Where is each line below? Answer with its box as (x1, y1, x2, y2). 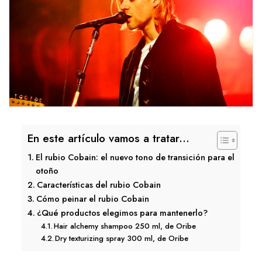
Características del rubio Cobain (36, 179, 161, 191)
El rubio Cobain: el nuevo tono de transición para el (35, 151, 235, 163)
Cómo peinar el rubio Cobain (36, 193, 149, 205)
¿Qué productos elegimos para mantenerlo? (36, 207, 208, 219)
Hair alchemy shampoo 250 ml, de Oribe (54, 220, 196, 232)
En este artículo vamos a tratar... (27, 130, 189, 146)
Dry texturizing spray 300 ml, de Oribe (55, 233, 189, 244)
